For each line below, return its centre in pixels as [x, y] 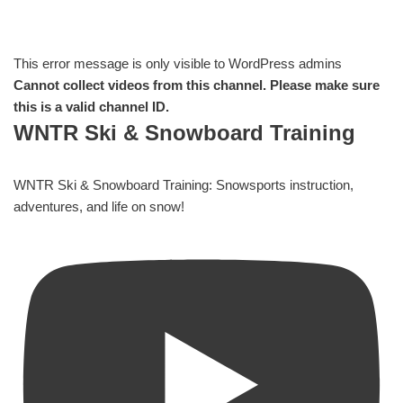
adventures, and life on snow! [99, 206]
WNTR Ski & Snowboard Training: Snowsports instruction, [184, 184]
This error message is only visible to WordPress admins [178, 63]
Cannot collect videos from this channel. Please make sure [197, 85]
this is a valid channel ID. [91, 106]
